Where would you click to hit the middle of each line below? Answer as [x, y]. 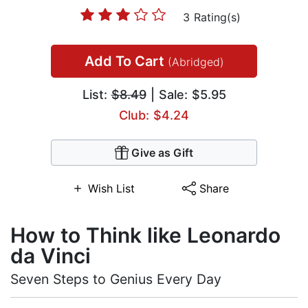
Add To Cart [126, 62]
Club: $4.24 [154, 115]
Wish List [111, 189]
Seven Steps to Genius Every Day [116, 279]
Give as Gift [162, 153]
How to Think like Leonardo [145, 235]
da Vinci [51, 256]
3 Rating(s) [212, 18]
